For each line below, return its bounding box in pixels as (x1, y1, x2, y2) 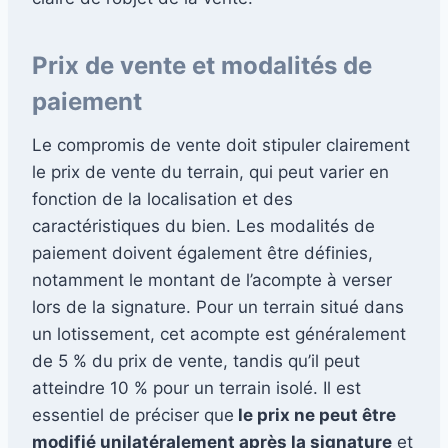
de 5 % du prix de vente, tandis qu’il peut (32, 350, 360, 371)
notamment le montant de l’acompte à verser (32, 269, 392, 290)
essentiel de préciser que (32, 404, 234, 425)
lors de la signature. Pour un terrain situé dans (32, 296, 404, 317)
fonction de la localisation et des (32, 188, 293, 209)
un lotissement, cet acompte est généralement (32, 323, 406, 344)
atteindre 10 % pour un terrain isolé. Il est (32, 377, 361, 398)
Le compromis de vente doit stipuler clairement (32, 134, 410, 155)
